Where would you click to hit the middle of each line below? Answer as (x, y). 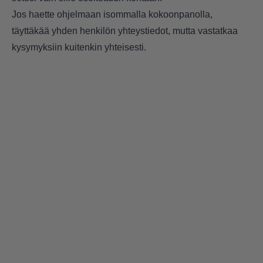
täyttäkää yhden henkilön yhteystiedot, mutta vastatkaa (125, 31)
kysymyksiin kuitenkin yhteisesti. (79, 48)
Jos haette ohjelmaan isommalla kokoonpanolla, (112, 15)
